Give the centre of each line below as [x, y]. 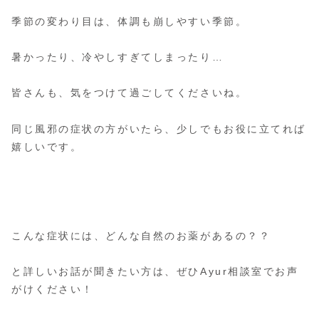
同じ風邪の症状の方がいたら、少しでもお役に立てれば [159, 129]
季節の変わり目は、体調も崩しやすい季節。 [130, 22]
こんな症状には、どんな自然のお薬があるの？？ [141, 235]
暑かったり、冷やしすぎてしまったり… [118, 57]
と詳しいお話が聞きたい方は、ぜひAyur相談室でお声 [155, 272]
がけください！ [53, 289]
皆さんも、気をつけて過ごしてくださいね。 [130, 93]
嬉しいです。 [47, 146]
